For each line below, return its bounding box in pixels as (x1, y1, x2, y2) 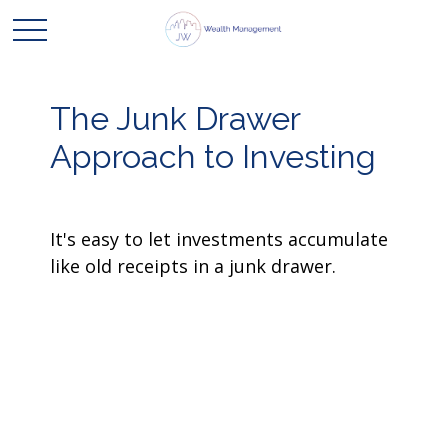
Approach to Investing (50, 138, 376, 176)
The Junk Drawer (50, 100, 300, 138)
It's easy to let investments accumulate (50, 227, 388, 251)
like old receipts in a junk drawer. (50, 254, 336, 278)
